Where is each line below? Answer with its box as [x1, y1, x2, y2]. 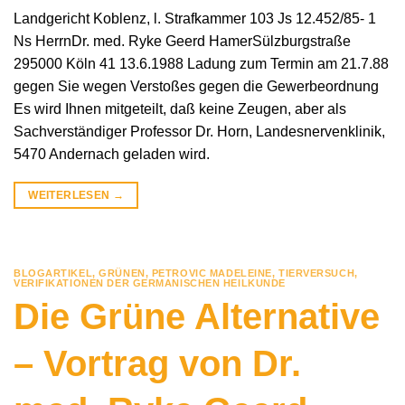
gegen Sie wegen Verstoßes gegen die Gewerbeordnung [14, 78, 379, 94]
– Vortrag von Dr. [14, 344, 301, 384]
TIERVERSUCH [278, 267, 355, 278]
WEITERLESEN [28, 188, 113, 202]
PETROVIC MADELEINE [151, 267, 272, 278]
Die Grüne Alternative [14, 297, 380, 337]
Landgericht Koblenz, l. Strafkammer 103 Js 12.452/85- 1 [14, 10, 376, 26]
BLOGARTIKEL [14, 267, 93, 278]
